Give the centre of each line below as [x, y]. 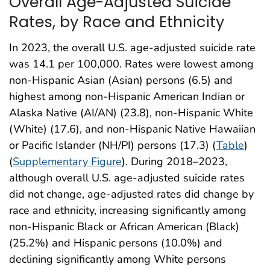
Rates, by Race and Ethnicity [117, 22]
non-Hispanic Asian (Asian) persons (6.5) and [121, 80]
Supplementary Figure [67, 162]
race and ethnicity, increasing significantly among [128, 211]
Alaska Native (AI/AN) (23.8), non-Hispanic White [131, 113]
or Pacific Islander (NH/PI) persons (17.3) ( [113, 146]
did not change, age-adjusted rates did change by [131, 194]
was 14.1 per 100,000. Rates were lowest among [131, 64]
